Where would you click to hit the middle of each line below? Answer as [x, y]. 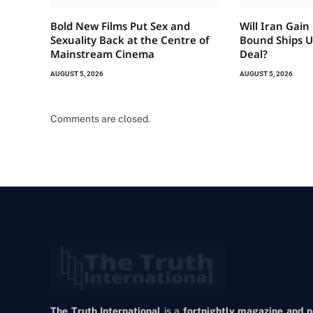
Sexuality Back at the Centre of [130, 40]
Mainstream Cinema [102, 54]
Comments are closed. [100, 119]
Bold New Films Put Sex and [120, 26]
